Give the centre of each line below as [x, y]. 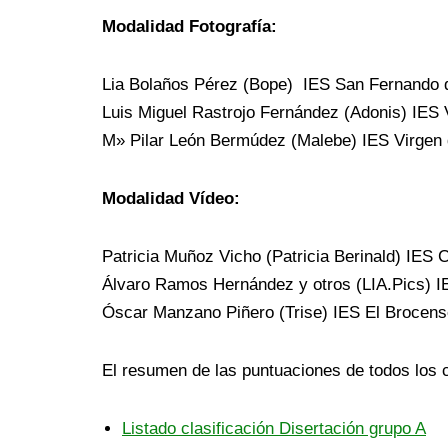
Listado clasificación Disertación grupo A [274, 429]
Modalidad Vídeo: [171, 199]
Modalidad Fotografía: [189, 27]
